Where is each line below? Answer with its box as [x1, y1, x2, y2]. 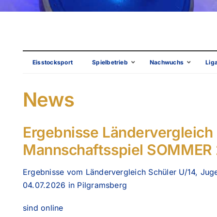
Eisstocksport [32, 59, 73, 66]
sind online [22, 203, 63, 213]
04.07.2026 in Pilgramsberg [22, 180, 127, 190]
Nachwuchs [149, 59, 184, 66]
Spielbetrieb [92, 59, 128, 66]
